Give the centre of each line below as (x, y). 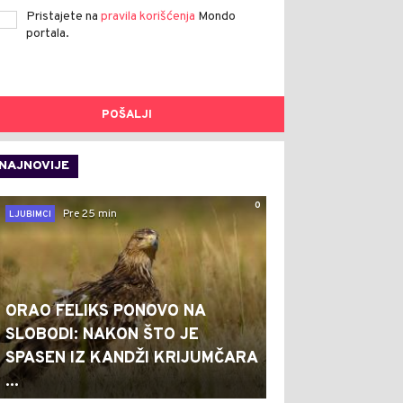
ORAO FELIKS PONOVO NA (105, 312)
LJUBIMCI (30, 215)
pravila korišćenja (149, 17)
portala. (48, 34)
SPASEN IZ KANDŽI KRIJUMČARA (131, 358)
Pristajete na (63, 17)
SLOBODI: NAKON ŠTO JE (102, 335)
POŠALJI (127, 115)
